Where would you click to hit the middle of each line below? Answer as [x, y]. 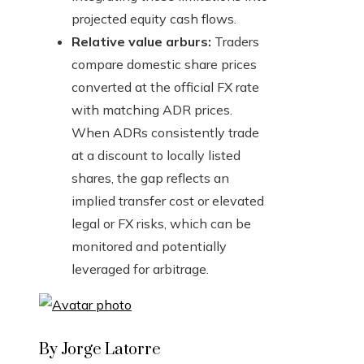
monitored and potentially [149, 247]
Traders [235, 42]
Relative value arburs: [141, 42]
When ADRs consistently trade [165, 133]
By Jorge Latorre [100, 350]
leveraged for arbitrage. [140, 269]
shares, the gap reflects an [150, 178]
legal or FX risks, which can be [161, 224]
